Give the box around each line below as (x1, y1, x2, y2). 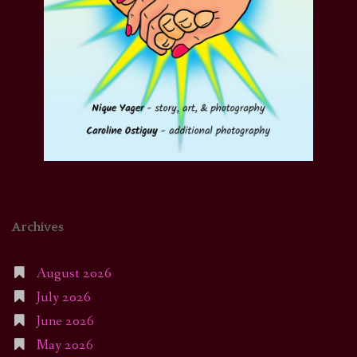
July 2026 (36, 288, 91, 307)
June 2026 (36, 312, 94, 331)
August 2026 (36, 264, 112, 283)
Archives (12, 219, 64, 234)
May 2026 (36, 335, 93, 355)
